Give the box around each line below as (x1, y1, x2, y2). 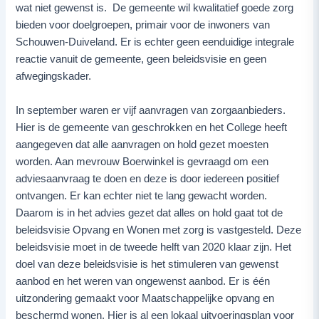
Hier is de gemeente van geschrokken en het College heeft (16, 121, 288, 133)
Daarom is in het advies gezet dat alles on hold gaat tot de (16, 206, 283, 219)
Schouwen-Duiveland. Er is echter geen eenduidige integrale (16, 36, 295, 48)
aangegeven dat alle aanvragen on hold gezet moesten (16, 138, 269, 150)
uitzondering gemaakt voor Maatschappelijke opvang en (16, 292, 275, 304)
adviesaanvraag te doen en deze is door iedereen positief (16, 172, 280, 184)
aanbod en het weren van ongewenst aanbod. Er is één (16, 275, 271, 287)
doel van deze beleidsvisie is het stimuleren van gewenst (16, 258, 279, 270)
